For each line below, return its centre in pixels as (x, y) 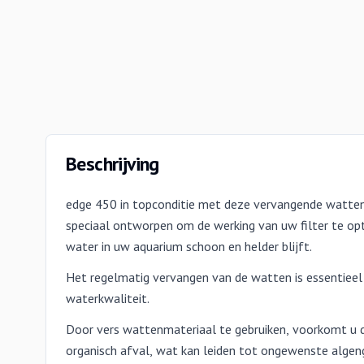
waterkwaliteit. (108, 298)
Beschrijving (113, 164)
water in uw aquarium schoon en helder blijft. (189, 246)
